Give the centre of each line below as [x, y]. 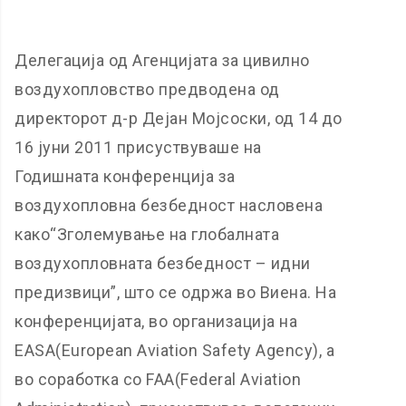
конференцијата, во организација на [156, 321]
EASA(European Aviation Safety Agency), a [175, 350]
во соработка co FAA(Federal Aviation [158, 379]
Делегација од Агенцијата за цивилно [162, 60]
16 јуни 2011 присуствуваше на [138, 147]
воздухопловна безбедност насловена [169, 205]
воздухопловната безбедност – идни [163, 263]
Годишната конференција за [125, 176]
